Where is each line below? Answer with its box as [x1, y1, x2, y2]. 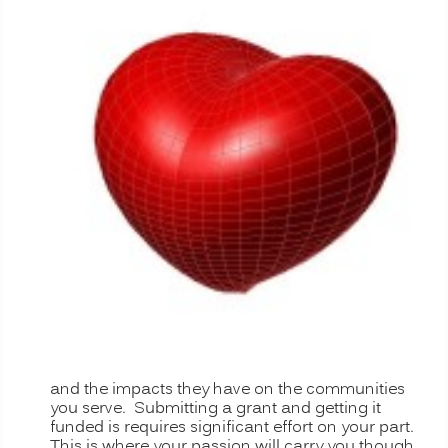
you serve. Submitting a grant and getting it [50, 396, 381, 421]
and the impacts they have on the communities [50, 377, 405, 402]
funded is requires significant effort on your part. [50, 415, 418, 440]
